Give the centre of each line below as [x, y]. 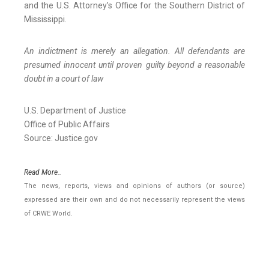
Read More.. [43, 173]
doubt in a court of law [64, 79]
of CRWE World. [48, 214]
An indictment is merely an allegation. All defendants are [134, 51]
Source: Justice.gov [61, 138]
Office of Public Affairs [67, 125]
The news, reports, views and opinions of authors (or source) [134, 186]
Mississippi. [45, 20]
